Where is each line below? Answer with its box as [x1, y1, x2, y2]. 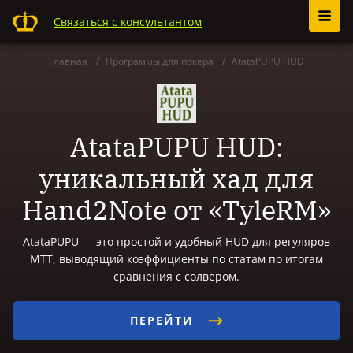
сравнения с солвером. [113, 269, 240, 284]
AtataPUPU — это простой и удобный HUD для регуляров [23, 234, 330, 249]
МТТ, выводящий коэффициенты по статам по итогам [30, 251, 323, 266]
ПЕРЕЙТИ [130, 313, 199, 328]
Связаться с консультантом [54, 13, 202, 29]
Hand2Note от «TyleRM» [22, 192, 331, 227]
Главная [49, 54, 87, 68]
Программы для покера [106, 54, 214, 68]
